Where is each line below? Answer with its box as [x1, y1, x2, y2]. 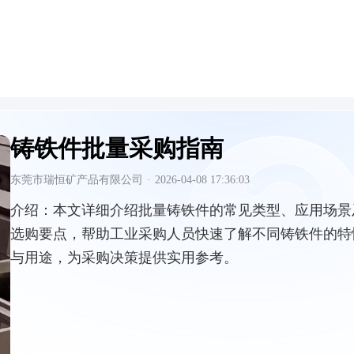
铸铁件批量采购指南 [10, 135, 224, 161]
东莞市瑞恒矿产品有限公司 [10, 174, 143, 186]
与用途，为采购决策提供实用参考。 [10, 250, 238, 265]
